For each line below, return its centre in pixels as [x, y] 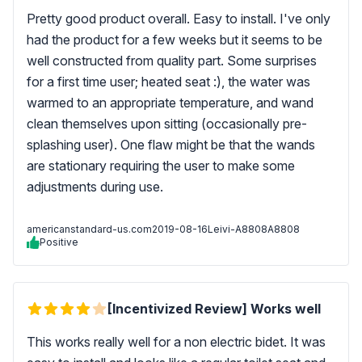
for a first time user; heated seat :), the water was [168, 82]
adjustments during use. [97, 187]
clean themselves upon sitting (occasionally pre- [167, 124]
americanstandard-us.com [89, 229]
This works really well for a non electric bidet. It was [176, 342]
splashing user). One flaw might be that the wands [171, 145]
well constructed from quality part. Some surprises [172, 61]
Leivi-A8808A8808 [254, 229]
